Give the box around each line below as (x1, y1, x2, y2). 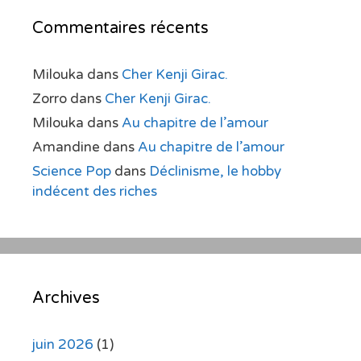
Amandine (32, 138, 100, 156)
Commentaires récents (32, 18, 209, 38)
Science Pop (32, 162, 111, 180)
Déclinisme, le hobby (149, 162, 281, 180)
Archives (32, 288, 100, 308)
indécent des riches (32, 182, 157, 200)
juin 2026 (32, 335, 93, 353)
